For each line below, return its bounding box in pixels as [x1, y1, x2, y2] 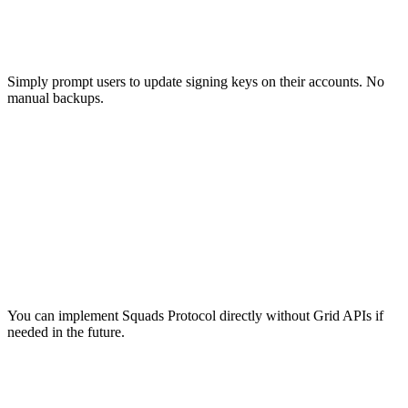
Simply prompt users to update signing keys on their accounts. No [7, 74, 384, 90]
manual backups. [7, 90, 104, 107]
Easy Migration [7, 31, 132, 56]
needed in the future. [7, 323, 125, 340]
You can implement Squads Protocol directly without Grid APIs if [7, 307, 383, 323]
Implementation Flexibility [7, 264, 225, 289]
